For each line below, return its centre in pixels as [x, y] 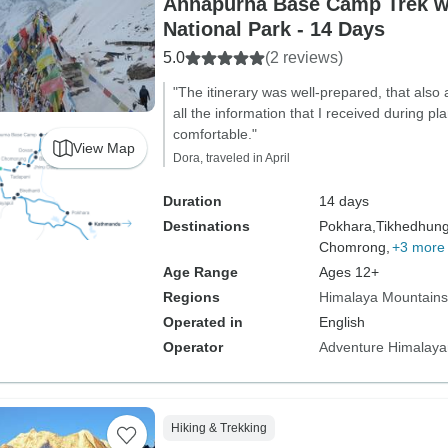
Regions [191, 297]
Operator [192, 347]
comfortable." [214, 134]
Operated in [202, 322]
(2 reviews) [303, 57]
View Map [103, 147]
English [341, 322]
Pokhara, [347, 226]
